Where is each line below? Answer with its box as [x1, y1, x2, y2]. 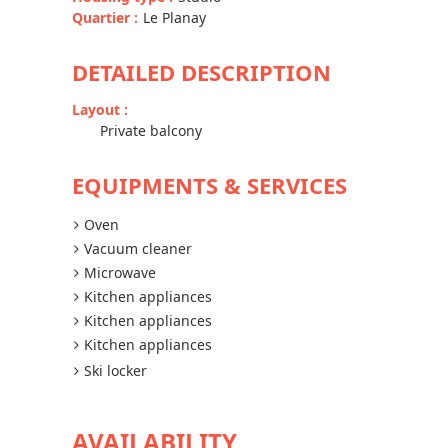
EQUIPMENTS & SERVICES [72, 170, 347, 200]
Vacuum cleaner [84, 239, 192, 258]
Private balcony [100, 121, 202, 140]
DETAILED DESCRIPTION [72, 57, 331, 87]
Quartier [72, 8, 134, 27]
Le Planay [143, 8, 206, 27]
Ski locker [84, 361, 147, 380]
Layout [72, 100, 124, 119]
